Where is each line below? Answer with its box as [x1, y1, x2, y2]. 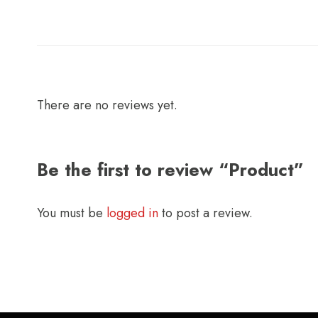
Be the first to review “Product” [37, 156, 304, 182]
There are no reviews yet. [37, 95, 177, 114]
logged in [106, 203, 158, 222]
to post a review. [158, 203, 253, 222]
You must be [37, 203, 106, 222]
